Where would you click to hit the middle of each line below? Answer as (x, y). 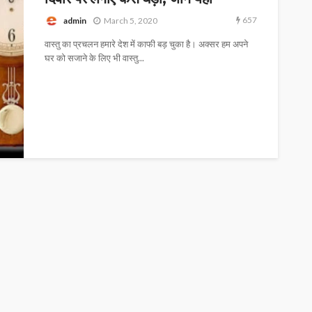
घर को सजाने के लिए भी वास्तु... (94, 58)
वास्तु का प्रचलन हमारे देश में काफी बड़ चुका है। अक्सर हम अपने (146, 44)
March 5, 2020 (131, 20)
